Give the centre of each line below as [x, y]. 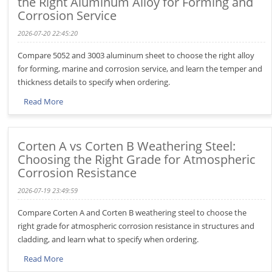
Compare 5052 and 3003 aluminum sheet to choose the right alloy [136, 55]
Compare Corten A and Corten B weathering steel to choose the [132, 212]
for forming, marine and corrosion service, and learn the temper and [140, 69]
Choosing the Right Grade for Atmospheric [137, 159]
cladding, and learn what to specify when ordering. [108, 239]
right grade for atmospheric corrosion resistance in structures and [136, 226]
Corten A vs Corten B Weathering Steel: [127, 146]
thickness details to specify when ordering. [94, 82]
